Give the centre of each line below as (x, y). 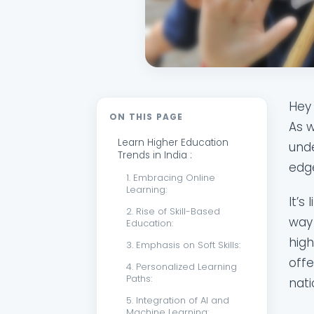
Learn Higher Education (173, 143)
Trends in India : (155, 156)
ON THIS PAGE (146, 117)
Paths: (139, 279)
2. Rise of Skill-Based (173, 212)
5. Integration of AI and (178, 301)
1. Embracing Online (171, 178)
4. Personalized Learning (182, 267)
